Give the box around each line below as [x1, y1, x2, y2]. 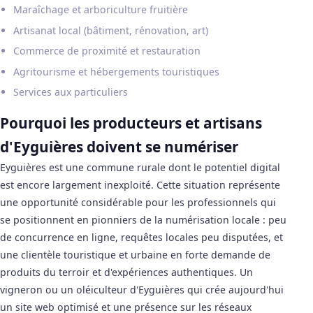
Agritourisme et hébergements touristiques [13, 64, 220, 78]
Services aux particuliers [13, 85, 129, 99]
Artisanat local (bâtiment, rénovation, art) [13, 23, 209, 37]
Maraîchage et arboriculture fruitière [13, 2, 189, 16]
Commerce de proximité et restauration [13, 44, 201, 58]
